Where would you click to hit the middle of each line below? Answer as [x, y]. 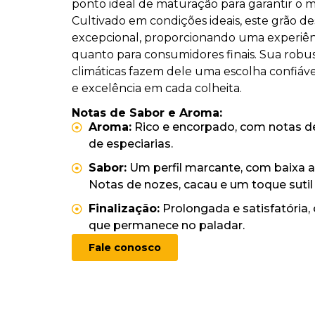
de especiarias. [130, 143]
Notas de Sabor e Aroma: [147, 112]
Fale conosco [125, 247]
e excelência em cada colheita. [157, 89]
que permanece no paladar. [166, 225]
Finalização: [124, 208]
